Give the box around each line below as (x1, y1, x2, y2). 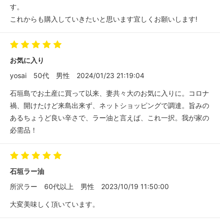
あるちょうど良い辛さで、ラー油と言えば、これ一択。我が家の (10, 113, 209, 122)
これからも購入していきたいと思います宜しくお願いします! (10, 15, 197, 24)
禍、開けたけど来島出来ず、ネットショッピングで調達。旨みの (10, 101, 209, 110)
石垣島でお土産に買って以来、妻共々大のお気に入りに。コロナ (10, 89, 209, 98)
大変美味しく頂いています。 (10, 200, 99, 209)
